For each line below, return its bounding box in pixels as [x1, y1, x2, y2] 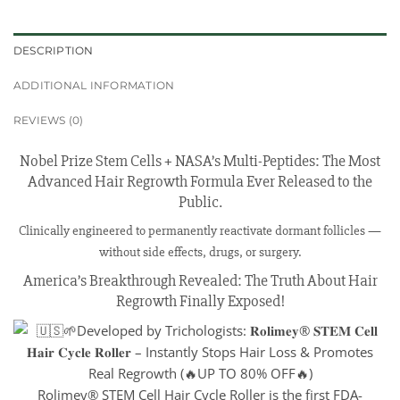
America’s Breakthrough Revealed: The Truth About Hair [22, 271, 378, 291]
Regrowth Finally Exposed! [115, 291, 285, 312]
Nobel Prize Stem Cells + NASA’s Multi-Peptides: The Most [20, 151, 380, 171]
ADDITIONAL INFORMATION [13, 79, 175, 93]
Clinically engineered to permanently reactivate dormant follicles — [19, 222, 381, 240]
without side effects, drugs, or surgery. [99, 244, 301, 262]
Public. [178, 192, 222, 212]
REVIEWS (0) [13, 113, 84, 128]
